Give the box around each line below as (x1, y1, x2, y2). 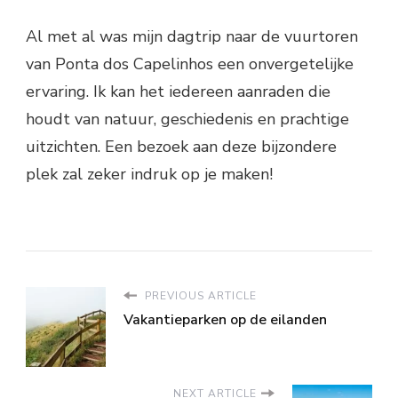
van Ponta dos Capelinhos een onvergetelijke (26, 52, 354, 75)
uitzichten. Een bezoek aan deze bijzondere (26, 135, 337, 157)
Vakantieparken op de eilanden (123, 309, 327, 330)
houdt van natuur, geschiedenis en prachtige (26, 107, 349, 130)
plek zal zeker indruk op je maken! (26, 163, 273, 185)
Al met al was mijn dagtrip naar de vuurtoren (26, 25, 358, 47)
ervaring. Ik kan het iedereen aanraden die (26, 80, 330, 102)
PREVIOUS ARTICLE (141, 288, 257, 303)
